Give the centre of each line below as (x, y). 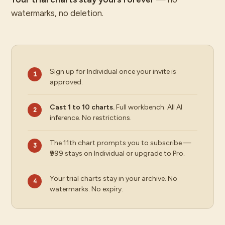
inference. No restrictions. (91, 118)
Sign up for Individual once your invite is (113, 72)
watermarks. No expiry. (86, 189)
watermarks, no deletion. (57, 13)
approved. (66, 82)
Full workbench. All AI (148, 107)
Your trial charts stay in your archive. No (114, 179)
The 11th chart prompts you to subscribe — (121, 143)
